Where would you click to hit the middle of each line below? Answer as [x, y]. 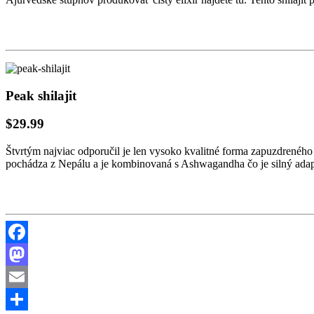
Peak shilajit [41, 95]
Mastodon [28, 276]
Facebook [27, 254]
